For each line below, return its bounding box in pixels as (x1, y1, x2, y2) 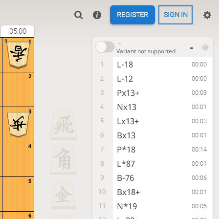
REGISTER (117, 11, 148, 19)
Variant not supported (116, 47, 175, 55)
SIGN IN (163, 11, 188, 19)
